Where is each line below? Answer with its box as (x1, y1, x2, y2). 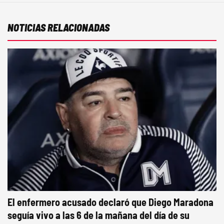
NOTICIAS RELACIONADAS (7, 21, 109, 33)
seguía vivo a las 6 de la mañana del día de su (7, 209, 189, 221)
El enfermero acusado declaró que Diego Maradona (7, 196, 213, 208)
